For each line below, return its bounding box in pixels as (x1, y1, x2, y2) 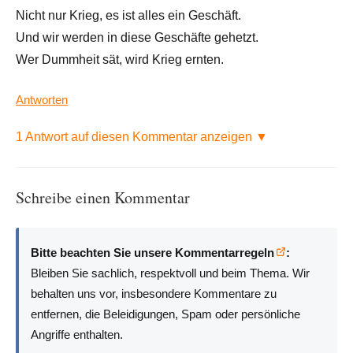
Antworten (16, 93, 68, 107)
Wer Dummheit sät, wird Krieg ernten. (16, 53, 224, 67)
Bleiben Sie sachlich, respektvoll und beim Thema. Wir (31, 266, 310, 280)
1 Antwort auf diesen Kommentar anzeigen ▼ (16, 130, 268, 144)
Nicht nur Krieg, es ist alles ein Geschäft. (16, 9, 241, 23)
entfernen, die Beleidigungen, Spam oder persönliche (31, 307, 301, 321)
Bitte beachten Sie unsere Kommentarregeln (31, 245, 275, 259)
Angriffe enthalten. (31, 327, 124, 341)
